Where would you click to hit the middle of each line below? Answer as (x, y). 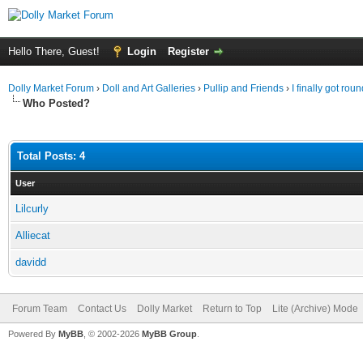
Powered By (33, 334)
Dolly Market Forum (51, 88)
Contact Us (102, 309)
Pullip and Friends (245, 88)
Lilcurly (32, 209)
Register (188, 51)
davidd (31, 262)
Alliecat (33, 235)
